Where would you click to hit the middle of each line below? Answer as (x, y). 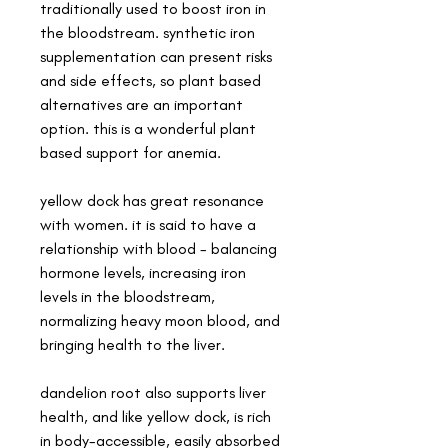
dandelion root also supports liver (153, 392)
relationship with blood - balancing (158, 248)
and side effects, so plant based (150, 80)
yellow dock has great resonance (152, 200)
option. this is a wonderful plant (148, 128)
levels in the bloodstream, (127, 296)
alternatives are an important (141, 104)
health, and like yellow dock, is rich (155, 416)
